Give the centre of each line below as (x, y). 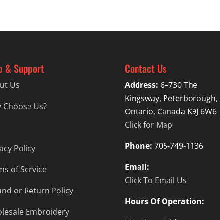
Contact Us (145, 69)
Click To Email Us (155, 180)
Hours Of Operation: (164, 202)
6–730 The (178, 85)
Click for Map (148, 125)
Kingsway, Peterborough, (171, 98)
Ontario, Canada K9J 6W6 (170, 112)
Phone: (138, 146)
